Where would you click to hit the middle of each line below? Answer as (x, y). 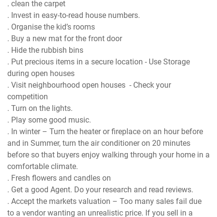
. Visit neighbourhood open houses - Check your (89, 85)
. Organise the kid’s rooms (52, 27)
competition (28, 97)
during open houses (41, 74)
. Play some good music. (50, 120)
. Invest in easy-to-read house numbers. (75, 15)
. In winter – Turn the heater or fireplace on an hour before (105, 132)
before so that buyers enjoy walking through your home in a (109, 155)
